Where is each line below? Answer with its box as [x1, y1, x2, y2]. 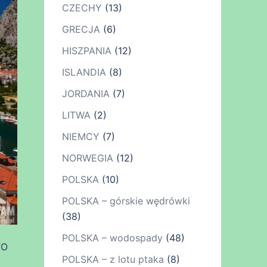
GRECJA [61, 23, 100, 35]
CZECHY [61, 2, 102, 14]
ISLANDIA [61, 66, 106, 78]
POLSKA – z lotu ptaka [61, 253, 164, 265]
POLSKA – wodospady [61, 232, 163, 244]
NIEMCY [61, 131, 100, 142]
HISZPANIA [61, 45, 111, 57]
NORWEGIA [61, 152, 113, 164]
